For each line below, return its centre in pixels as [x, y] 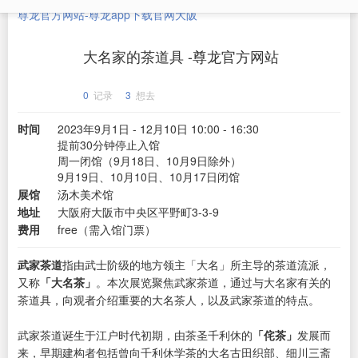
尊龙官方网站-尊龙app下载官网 [96, 14]
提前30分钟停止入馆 [109, 145]
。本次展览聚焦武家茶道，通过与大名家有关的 [213, 282]
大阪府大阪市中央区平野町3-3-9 [138, 212]
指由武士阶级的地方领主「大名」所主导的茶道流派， [197, 265]
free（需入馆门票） [107, 229]
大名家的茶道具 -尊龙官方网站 [181, 56]
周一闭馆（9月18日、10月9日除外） [149, 161]
